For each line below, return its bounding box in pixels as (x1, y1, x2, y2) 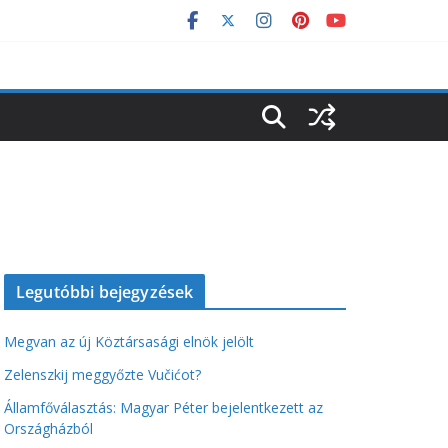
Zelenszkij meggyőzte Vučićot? (4, 365, 201, 384)
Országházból (4, 419, 93, 438)
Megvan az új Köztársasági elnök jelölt (4, 332, 254, 351)
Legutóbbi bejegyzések (16, 281, 194, 303)
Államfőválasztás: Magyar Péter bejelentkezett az (4, 398, 323, 417)
